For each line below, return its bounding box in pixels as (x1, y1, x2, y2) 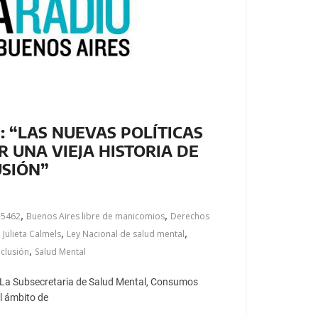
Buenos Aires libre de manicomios (26, 209, 165, 222)
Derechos (170, 209, 209, 222)
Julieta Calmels (2, 227, 61, 240)
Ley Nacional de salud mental (66, 227, 185, 240)
